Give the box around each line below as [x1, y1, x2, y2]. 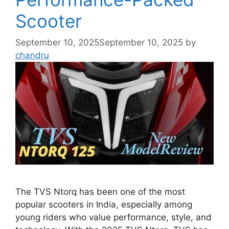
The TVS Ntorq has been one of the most [15, 186, 185, 197]
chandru [15, 50, 49, 60]
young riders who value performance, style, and [15, 212, 212, 222]
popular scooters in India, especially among [15, 199, 192, 210]
